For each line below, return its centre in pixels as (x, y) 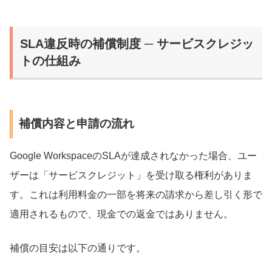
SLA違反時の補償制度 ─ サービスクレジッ (137, 43)
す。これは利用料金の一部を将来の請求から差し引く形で (136, 195)
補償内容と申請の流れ (76, 124)
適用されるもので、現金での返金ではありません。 (121, 214)
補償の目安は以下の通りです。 (78, 248)
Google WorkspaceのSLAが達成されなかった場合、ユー (133, 156)
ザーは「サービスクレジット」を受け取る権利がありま (131, 175)
